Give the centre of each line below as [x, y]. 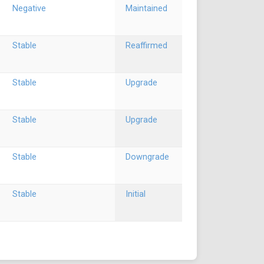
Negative [29, 9]
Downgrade [147, 157]
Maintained [146, 9]
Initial [136, 194]
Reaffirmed [146, 46]
